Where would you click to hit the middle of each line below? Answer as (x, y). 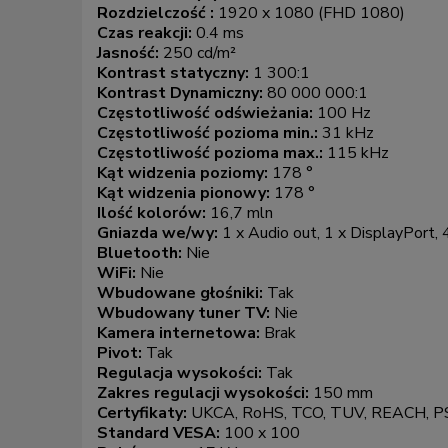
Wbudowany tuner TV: (185, 313)
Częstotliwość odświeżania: (207, 113)
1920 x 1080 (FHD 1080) (311, 13)
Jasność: (130, 53)
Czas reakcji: (146, 33)
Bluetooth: (141, 253)
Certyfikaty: (144, 413)
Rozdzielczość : (157, 13)
